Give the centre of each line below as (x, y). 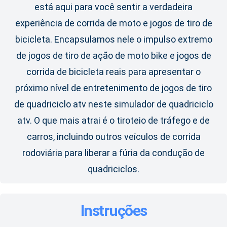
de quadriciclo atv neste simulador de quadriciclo (113, 104)
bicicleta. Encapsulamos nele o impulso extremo (113, 40)
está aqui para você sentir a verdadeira (113, 7)
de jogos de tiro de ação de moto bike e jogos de (113, 56)
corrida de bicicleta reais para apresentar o (113, 72)
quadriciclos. (113, 169)
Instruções (113, 211)
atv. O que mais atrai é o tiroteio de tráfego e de (113, 121)
